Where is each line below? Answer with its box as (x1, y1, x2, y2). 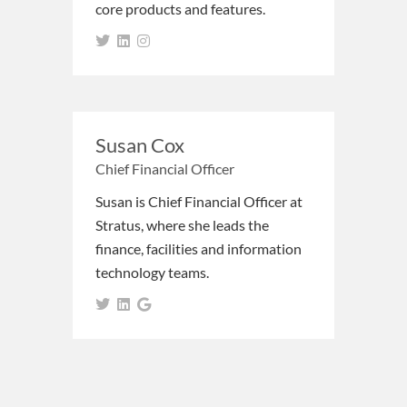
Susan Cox (95, 132, 184, 157)
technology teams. (95, 263, 209, 281)
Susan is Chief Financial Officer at (95, 192, 303, 210)
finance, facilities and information (95, 239, 302, 257)
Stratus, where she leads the (95, 215, 269, 233)
